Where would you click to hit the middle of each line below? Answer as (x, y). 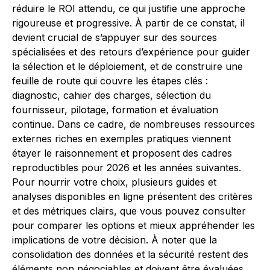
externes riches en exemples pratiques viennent (121, 139)
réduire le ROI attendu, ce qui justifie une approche (129, 8)
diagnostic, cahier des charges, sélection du (111, 95)
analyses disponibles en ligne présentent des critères (132, 196)
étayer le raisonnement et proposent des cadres (122, 153)
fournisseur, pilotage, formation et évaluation (115, 110)
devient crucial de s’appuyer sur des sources (115, 37)
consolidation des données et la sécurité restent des (130, 254)
